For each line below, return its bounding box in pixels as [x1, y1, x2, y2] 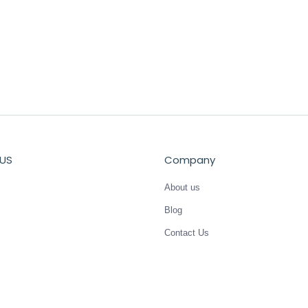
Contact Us [164, 227, 209, 238]
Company [164, 152, 215, 167]
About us [164, 181, 200, 192]
